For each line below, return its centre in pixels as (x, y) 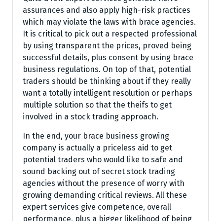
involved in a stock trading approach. (91, 117)
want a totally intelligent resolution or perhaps (108, 93)
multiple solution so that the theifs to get (97, 105)
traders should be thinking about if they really (107, 81)
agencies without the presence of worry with (104, 183)
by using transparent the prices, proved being (107, 46)
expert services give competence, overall (97, 207)
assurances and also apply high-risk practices (107, 10)
